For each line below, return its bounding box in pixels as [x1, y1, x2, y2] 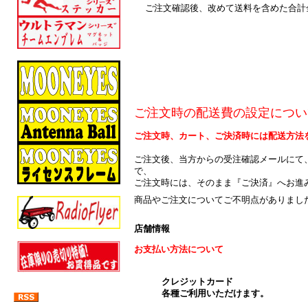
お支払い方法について [134, 243, 223, 254]
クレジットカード [162, 276, 233, 287]
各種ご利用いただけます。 [162, 287, 269, 298]
